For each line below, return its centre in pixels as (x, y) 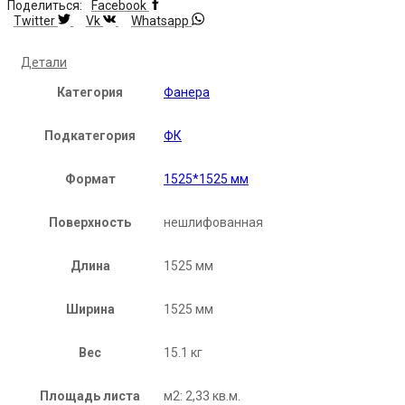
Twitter (34, 20)
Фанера (187, 92)
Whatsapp (160, 20)
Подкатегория (90, 135)
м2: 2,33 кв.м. (202, 396)
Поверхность (90, 222)
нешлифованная (213, 222)
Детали (44, 62)
